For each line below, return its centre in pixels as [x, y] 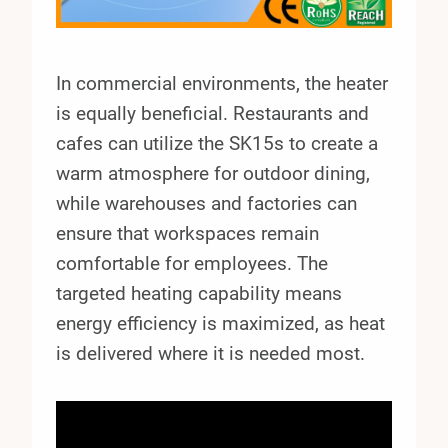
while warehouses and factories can [206, 203]
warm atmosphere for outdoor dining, [213, 173]
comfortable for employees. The [192, 263]
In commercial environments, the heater [222, 83]
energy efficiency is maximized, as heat [220, 323]
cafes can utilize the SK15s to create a [217, 143]
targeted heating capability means [199, 293]
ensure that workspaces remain [187, 233]
